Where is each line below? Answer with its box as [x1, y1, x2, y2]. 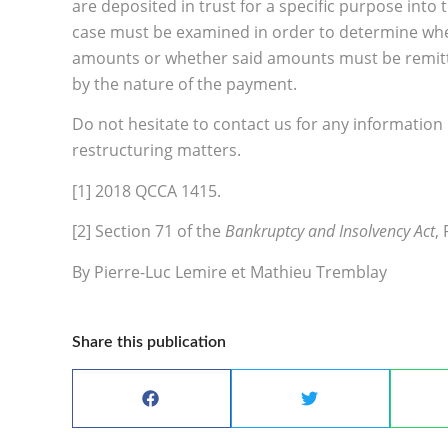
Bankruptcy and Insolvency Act [225, 220, 435, 243]
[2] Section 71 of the [72, 220, 225, 243]
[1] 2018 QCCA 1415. [72, 179, 221, 202]
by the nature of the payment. [72, 73, 297, 96]
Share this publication [72, 333, 226, 350]
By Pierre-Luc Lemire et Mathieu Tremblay [72, 260, 387, 283]
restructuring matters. [72, 139, 241, 162]
